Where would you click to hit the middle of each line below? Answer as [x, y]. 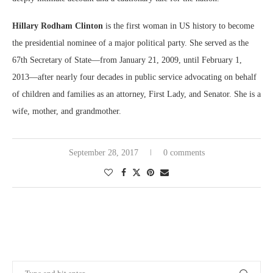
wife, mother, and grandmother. [67, 112]
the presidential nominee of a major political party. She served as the [130, 43]
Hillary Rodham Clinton [58, 26]
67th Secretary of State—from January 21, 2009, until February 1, [127, 60]
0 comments [184, 153]
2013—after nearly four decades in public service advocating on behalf [134, 77]
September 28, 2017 [103, 153]
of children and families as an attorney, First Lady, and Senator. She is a [136, 94]
